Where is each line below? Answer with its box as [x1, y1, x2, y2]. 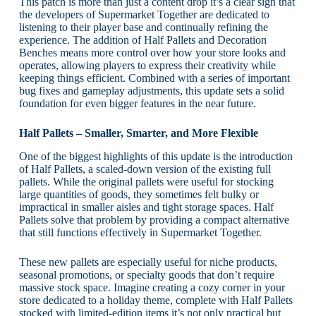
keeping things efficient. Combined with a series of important [18, 72, 290, 85]
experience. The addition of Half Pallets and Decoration [18, 34, 267, 47]
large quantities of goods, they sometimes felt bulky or [18, 188, 259, 201]
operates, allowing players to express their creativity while [18, 59, 276, 72]
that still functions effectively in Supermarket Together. [18, 226, 262, 239]
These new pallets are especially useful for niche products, [18, 256, 277, 269]
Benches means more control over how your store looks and [18, 47, 286, 59]
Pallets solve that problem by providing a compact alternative [18, 214, 289, 226]
